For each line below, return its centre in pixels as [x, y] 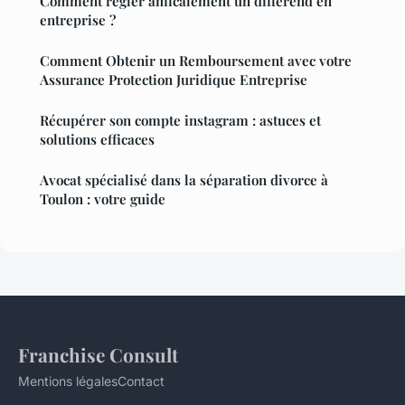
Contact [141, 381]
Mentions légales [68, 381]
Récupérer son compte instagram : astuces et [180, 120]
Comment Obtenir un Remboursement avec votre [196, 60]
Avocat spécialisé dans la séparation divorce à [184, 179]
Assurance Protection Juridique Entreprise [174, 79]
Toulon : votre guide [103, 198]
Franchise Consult [98, 354]
